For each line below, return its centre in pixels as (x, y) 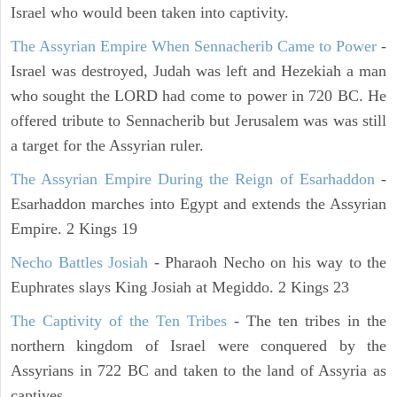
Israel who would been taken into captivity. (150, 13)
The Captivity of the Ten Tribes (119, 321)
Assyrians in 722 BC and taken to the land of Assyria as (198, 371)
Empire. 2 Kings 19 (74, 229)
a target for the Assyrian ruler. (107, 146)
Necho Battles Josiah (79, 263)
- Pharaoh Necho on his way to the (267, 263)
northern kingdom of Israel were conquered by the (198, 346)
